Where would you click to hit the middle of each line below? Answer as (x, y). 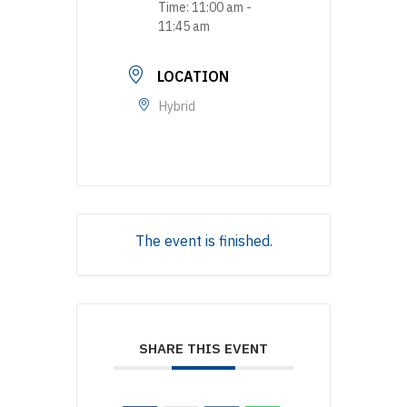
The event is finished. (203, 240)
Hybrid (177, 106)
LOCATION (193, 76)
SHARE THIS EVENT (203, 348)
